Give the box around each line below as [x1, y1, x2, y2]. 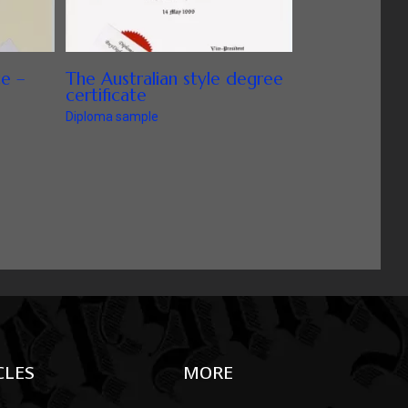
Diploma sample [66, 109, 159, 125]
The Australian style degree [66, 67, 284, 90]
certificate [66, 84, 148, 107]
